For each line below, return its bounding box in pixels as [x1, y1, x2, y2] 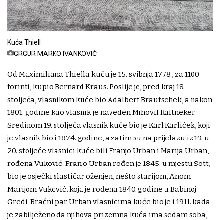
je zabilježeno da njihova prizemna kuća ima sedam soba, [7, 210, 207, 219]
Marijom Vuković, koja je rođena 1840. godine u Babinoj [7, 184, 196, 193]
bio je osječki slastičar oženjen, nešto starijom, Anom [7, 171, 191, 181]
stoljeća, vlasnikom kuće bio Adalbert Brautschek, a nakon [7, 95, 212, 104]
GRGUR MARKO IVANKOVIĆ [14, 49, 97, 57]
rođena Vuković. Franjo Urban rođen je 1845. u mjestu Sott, [7, 159, 210, 168]
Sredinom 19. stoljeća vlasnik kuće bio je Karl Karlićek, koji [7, 120, 210, 130]
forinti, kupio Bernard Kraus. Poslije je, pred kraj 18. [7, 82, 185, 91]
